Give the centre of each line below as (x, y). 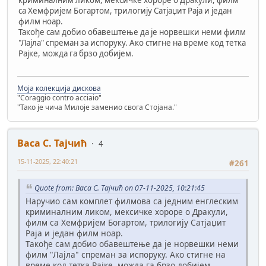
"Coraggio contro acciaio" (59, 98)
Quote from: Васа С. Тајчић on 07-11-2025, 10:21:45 (120, 188)
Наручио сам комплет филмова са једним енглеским (132, 201)
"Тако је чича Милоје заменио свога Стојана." (97, 107)
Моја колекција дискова (59, 88)
